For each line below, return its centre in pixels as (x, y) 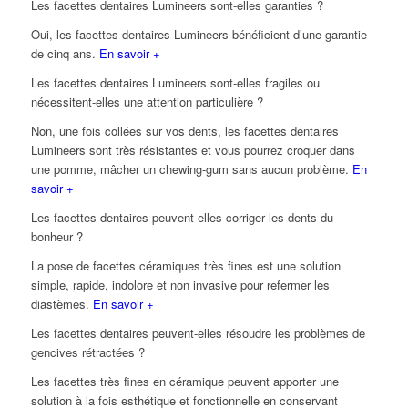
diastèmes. (61, 303)
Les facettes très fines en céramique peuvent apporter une (184, 381)
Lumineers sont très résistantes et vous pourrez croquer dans (193, 149)
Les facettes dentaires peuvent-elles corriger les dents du (182, 217)
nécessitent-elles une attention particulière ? (147, 101)
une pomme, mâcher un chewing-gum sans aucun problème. (191, 168)
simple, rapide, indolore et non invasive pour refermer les (180, 284)
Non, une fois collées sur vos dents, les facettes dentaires (184, 130)
